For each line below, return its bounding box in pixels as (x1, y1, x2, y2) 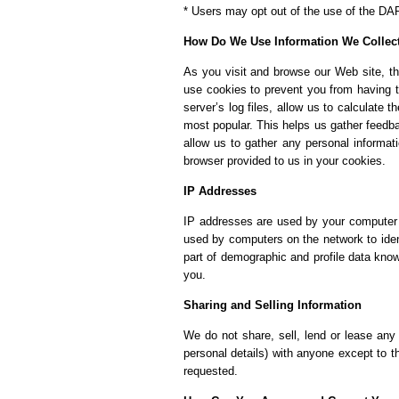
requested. (183, 364, 238, 378)
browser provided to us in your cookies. (183, 154, 386, 167)
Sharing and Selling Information (183, 298, 362, 312)
